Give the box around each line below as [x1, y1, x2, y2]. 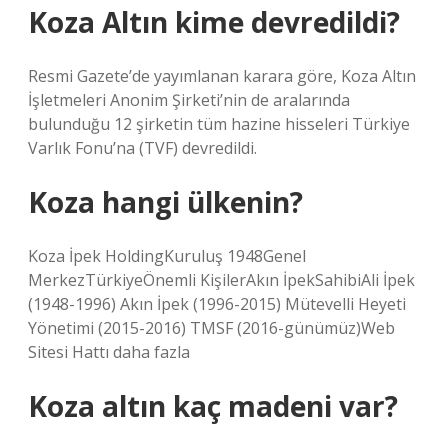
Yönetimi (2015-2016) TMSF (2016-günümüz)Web [28, 317, 395, 339]
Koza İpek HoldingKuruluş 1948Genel [28, 245, 306, 267]
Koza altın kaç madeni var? [28, 387, 398, 425]
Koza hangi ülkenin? [28, 183, 303, 221]
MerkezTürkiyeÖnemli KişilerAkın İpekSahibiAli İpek [28, 269, 415, 291]
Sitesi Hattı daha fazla [28, 341, 190, 363]
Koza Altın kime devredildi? [28, 3, 400, 41]
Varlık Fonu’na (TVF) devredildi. [28, 137, 257, 159]
